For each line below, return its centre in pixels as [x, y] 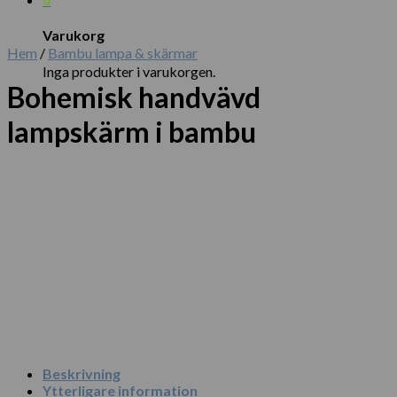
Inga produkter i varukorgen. [129, 71]
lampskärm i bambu [132, 132]
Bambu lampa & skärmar [123, 53]
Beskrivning [82, 373]
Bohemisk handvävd [134, 97]
